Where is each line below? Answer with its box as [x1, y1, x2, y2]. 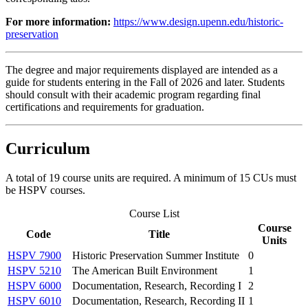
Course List [129, 207, 179, 219]
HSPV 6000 [8, 279, 61, 291]
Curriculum [5, 139, 90, 157]
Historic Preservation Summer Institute [72, 249, 239, 261]
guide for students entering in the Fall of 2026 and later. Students [5, 76, 285, 88]
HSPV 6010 [8, 294, 61, 307]
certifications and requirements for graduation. [5, 100, 204, 113]
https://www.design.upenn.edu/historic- [113, 15, 283, 27]
